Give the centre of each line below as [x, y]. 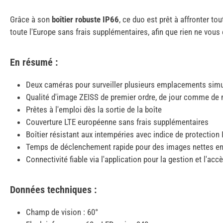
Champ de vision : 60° [62, 212]
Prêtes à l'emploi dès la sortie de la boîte [94, 110]
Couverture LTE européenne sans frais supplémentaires [117, 122]
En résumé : [34, 62]
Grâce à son [31, 20]
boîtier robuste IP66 [85, 20]
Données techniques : [53, 190]
